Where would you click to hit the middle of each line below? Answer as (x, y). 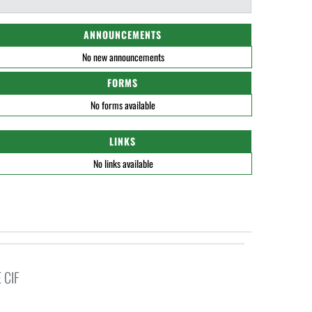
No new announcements (123, 57)
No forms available (123, 105)
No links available (123, 163)
